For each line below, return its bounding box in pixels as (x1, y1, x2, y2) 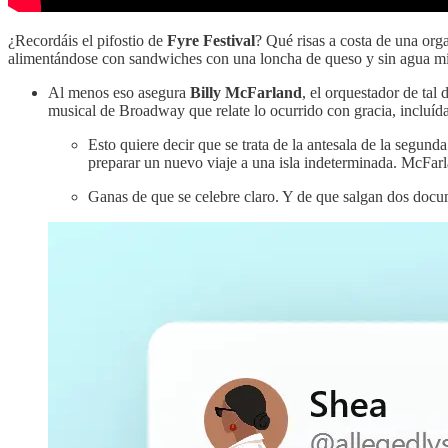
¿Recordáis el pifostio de (8, 32, 167, 50)
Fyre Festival (167, 32, 255, 50)
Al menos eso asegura (48, 84, 190, 102)
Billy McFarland (190, 84, 302, 102)
